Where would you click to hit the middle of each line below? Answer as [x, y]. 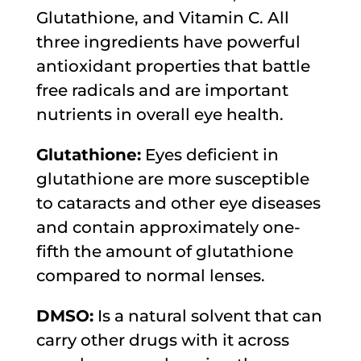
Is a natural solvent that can [207, 316]
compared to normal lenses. [150, 276]
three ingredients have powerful [168, 42]
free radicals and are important [162, 90]
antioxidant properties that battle [173, 66]
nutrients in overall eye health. [160, 114]
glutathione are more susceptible [172, 179]
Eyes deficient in [210, 155]
